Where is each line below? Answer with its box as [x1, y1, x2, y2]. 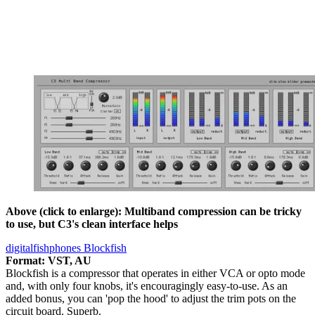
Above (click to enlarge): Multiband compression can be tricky [6, 205, 302, 218]
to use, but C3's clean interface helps [6, 218, 178, 231]
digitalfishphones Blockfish [6, 242, 127, 255]
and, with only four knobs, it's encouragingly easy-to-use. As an [6, 280, 288, 292]
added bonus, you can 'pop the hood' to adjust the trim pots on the [6, 292, 296, 305]
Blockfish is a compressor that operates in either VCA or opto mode [6, 267, 305, 280]
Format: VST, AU [6, 255, 91, 267]
